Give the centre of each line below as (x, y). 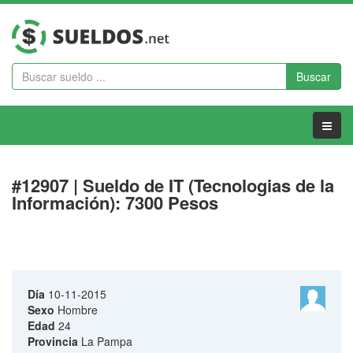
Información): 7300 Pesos (115, 203)
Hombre (76, 310)
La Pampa (105, 342)
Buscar (314, 77)
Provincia (53, 342)
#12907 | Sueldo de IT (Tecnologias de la (173, 186)
